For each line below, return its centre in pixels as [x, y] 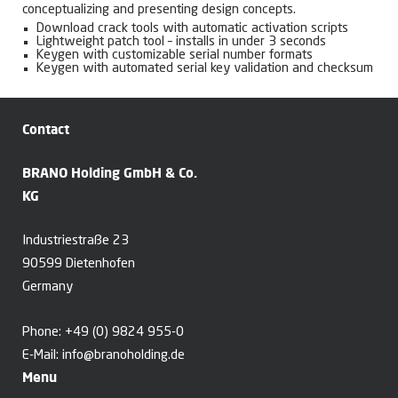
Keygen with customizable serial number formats [175, 56]
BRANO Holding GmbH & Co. [110, 173]
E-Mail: [42, 356]
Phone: [44, 333]
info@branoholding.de [123, 356]
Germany [48, 288]
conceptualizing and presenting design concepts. [159, 11]
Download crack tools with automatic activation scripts [192, 29]
